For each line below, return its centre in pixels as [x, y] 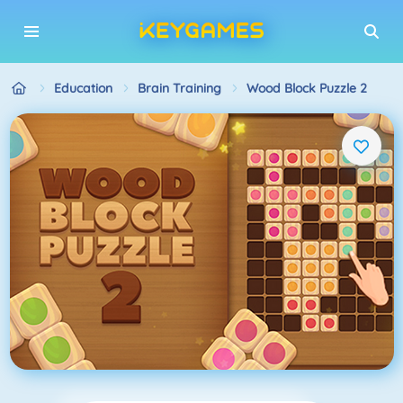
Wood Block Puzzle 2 [306, 88]
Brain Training [179, 88]
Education [83, 88]
